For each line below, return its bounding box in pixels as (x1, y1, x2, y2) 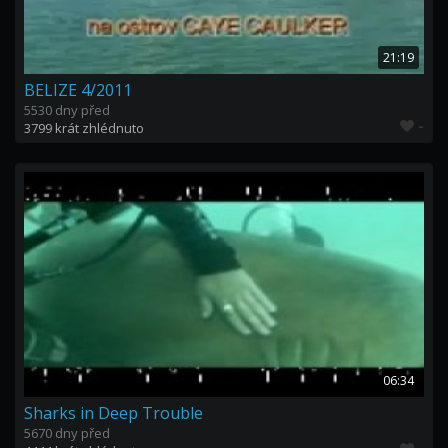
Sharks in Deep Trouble (24, 402, 203, 424)
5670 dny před (24, 424, 110, 442)
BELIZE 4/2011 (24, 79, 132, 101)
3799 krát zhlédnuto (24, 119, 144, 137)
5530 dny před (24, 101, 110, 119)
